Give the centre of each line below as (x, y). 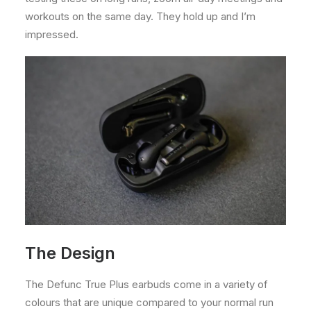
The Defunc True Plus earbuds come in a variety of (146, 284)
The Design (70, 253)
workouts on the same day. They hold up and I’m (140, 16)
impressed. (52, 34)
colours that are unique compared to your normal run (149, 302)
